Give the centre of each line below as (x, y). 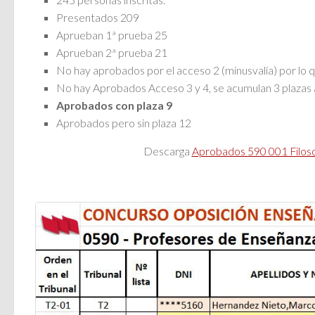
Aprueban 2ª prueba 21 (112, 53)
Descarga (167, 151)
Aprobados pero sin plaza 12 (124, 123)
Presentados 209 (98, 18)
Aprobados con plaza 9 (114, 105)
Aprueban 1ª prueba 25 (112, 35)
